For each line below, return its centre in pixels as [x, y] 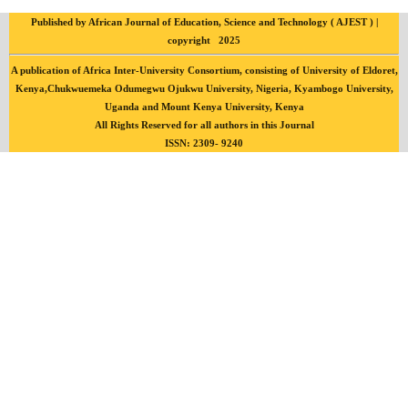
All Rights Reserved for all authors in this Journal [204, 124]
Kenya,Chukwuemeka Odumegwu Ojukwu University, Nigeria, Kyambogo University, [204, 88]
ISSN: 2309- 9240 [204, 143]
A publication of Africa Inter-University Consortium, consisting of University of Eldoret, [204, 70]
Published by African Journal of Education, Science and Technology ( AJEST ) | [204, 21]
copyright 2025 [204, 40]
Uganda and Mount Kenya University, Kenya [204, 106]
